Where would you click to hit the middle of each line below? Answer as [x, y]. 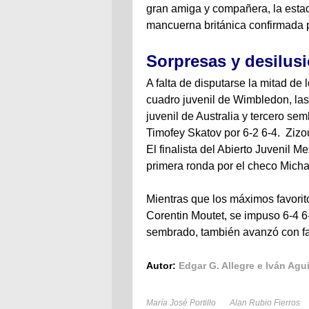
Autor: [162, 266]
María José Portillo [181, 303]
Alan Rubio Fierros [265, 303]
